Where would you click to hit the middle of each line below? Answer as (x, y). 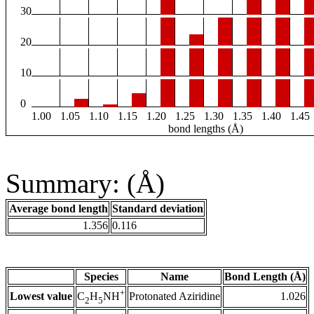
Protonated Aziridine (175, 296)
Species (101, 277)
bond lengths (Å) (206, 129)
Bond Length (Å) (265, 277)
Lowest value (41, 296)
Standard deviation (158, 209)
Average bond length (59, 209)
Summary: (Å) (85, 184)
